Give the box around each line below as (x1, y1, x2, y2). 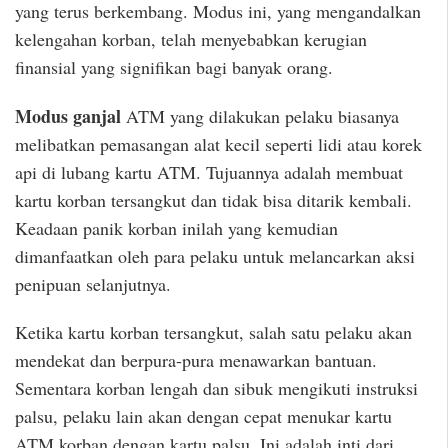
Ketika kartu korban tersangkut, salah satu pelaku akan (15, 320, 412, 345)
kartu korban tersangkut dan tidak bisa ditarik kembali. (15, 187, 412, 212)
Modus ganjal (15, 102, 121, 129)
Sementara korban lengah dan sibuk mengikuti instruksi (15, 376, 418, 401)
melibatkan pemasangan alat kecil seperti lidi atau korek (15, 131, 422, 156)
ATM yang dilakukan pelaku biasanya (121, 103, 399, 128)
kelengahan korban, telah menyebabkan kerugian (15, 27, 367, 52)
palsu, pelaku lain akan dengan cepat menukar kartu (15, 404, 392, 429)
